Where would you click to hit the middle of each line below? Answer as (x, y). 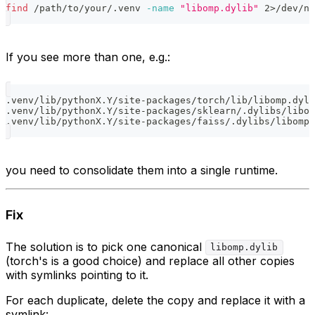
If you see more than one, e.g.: (88, 57)
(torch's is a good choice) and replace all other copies (150, 261)
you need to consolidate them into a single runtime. (142, 170)
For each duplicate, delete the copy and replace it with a (155, 300)
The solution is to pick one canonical (105, 246)
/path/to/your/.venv (87, 8)
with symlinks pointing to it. (77, 275)
